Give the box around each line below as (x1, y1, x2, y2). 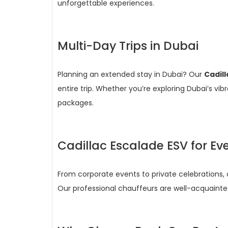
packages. (58, 98, 94, 108)
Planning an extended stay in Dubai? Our (58, 69, 204, 79)
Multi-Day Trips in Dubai (58, 38, 198, 54)
